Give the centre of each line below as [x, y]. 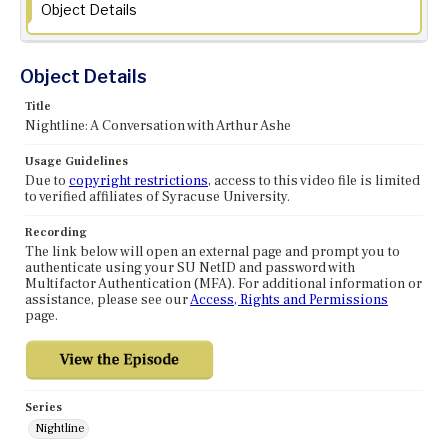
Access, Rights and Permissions [289, 300]
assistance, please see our [107, 300]
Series [43, 408]
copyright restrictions [138, 181]
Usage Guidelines [76, 162]
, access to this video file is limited [314, 181]
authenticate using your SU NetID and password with [190, 268]
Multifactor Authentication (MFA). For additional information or [223, 284]
